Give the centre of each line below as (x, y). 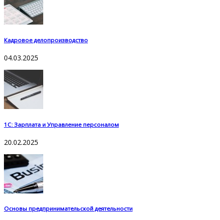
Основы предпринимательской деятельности (68, 209)
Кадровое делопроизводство (46, 40)
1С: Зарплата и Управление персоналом (61, 124)
